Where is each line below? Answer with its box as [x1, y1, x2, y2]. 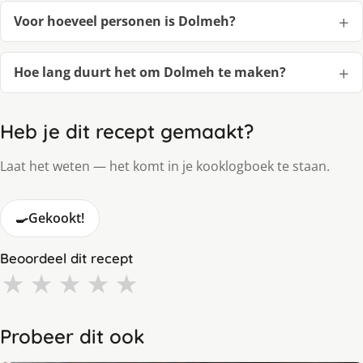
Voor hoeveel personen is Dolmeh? [14, 12, 236, 31]
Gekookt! [28, 209, 84, 228]
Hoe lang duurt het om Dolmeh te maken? [14, 63, 286, 82]
